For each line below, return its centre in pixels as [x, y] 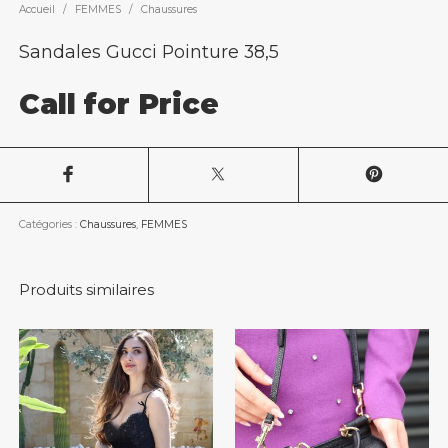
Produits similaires [86, 290]
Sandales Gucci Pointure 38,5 [148, 51]
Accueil [36, 10]
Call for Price [118, 104]
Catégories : [49, 224]
